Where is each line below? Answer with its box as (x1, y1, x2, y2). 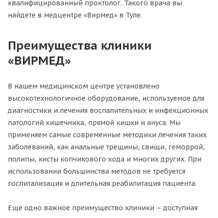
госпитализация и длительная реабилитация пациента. (8, 179, 197, 188)
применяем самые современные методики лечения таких (8, 130, 207, 139)
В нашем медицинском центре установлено (8, 81, 160, 91)
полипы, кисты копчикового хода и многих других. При (8, 154, 201, 163)
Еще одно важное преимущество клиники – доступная (8, 203, 198, 212)
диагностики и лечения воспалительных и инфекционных (8, 106, 208, 115)
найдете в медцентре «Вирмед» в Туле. (8, 10, 142, 19)
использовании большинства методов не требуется (8, 166, 185, 176)
